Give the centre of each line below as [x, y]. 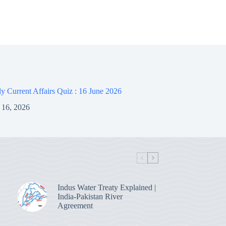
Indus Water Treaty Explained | [106, 188]
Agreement [75, 206]
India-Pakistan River [90, 197]
